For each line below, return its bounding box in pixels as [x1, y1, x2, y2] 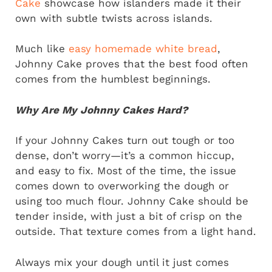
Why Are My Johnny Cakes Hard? [15, 103, 188, 116]
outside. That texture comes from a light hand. [15, 225, 256, 238]
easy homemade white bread [69, 42, 217, 55]
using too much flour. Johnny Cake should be [15, 195, 248, 208]
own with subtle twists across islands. [15, 12, 212, 24]
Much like [15, 42, 69, 55]
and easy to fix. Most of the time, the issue [15, 165, 236, 177]
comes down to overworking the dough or [15, 180, 229, 192]
